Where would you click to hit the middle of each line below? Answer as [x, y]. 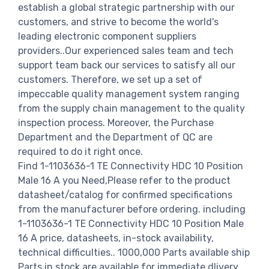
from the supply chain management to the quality [131, 108]
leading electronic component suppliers [107, 36]
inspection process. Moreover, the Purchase [116, 122]
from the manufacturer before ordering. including [132, 209]
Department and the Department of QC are [115, 137]
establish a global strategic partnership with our [126, 7]
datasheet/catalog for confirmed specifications [125, 195]
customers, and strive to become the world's [118, 22]
